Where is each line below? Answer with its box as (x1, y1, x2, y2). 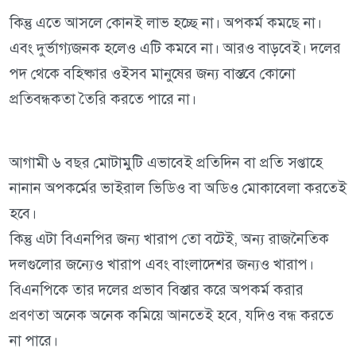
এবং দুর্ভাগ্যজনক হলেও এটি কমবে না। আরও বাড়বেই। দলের (10, 39, 341, 58)
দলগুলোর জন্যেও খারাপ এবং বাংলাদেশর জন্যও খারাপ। (10, 255, 314, 274)
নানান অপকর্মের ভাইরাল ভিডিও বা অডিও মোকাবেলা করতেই (10, 179, 346, 198)
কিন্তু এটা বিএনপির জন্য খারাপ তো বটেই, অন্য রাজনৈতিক (10, 230, 329, 249)
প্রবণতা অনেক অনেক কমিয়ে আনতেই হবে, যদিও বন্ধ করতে (10, 306, 334, 325)
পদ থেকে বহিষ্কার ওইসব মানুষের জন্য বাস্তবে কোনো (10, 64, 296, 83)
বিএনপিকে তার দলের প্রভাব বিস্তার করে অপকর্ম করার (10, 281, 304, 300)
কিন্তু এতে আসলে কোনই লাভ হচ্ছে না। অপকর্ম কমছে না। (10, 14, 322, 33)
